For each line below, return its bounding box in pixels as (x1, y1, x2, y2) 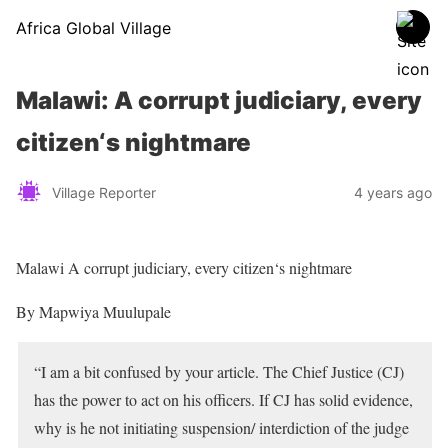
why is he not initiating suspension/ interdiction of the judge (34, 417, 409, 438)
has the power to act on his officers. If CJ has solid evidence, (34, 389, 413, 410)
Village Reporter (52, 183, 156, 201)
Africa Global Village (16, 18, 171, 38)
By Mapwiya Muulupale (16, 301, 171, 322)
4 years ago (354, 183, 432, 201)
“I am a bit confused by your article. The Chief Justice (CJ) (34, 361, 404, 382)
